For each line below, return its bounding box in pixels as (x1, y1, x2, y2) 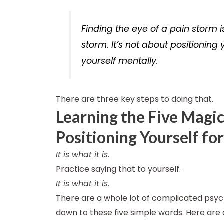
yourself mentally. (81, 54, 159, 67)
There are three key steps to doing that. (56, 93, 213, 105)
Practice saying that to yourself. (56, 163, 181, 175)
